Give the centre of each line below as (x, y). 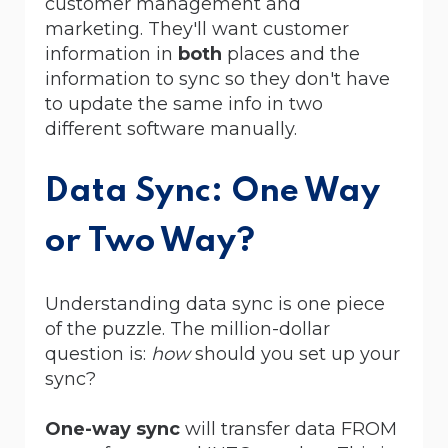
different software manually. (171, 128)
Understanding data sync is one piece (215, 303)
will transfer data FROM (288, 428)
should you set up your (295, 353)
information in (111, 53)
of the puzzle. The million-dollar (187, 328)
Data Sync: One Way (212, 191)
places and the (291, 53)
